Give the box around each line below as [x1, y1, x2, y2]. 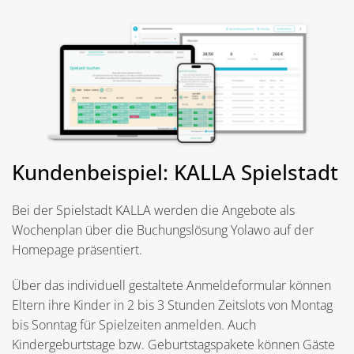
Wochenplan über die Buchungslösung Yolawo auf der [12, 220, 314, 239]
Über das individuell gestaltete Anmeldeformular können [12, 276, 331, 294]
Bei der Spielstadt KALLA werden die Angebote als [12, 201, 295, 219]
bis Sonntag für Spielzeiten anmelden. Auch [12, 315, 256, 333]
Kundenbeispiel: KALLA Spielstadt [12, 157, 338, 186]
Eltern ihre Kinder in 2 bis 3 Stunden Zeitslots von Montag [12, 296, 333, 314]
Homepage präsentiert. [12, 240, 142, 258]
